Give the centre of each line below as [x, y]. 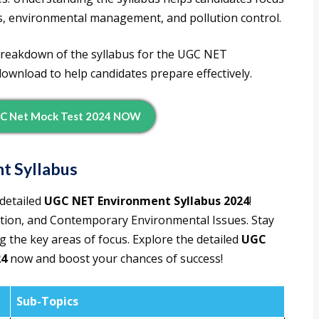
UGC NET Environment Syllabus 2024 [147, 201]
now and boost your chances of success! [115, 259]
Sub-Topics [47, 302]
